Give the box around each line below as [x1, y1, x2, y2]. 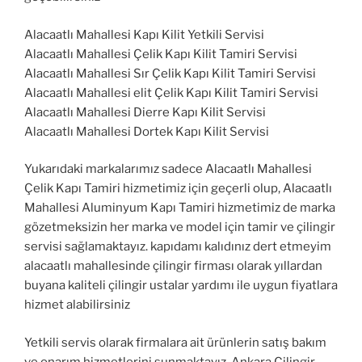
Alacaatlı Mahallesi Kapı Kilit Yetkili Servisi [24, 27, 264, 42]
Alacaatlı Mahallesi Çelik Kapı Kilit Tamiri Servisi [24, 46, 297, 61]
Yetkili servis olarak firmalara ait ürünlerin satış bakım [24, 335, 326, 350]
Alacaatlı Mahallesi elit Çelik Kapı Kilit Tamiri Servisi [24, 85, 318, 100]
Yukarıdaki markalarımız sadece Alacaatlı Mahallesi [24, 162, 312, 177]
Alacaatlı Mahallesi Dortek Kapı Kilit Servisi [24, 124, 269, 139]
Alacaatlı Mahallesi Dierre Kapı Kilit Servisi [24, 104, 266, 120]
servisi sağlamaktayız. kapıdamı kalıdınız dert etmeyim [24, 239, 331, 255]
